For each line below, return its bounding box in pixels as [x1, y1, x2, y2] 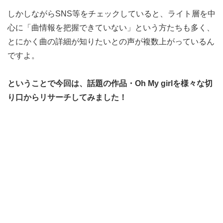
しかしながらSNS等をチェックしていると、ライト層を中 [7, 9, 216, 18]
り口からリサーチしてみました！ [7, 93, 127, 102]
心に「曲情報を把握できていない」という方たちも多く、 [7, 23, 215, 32]
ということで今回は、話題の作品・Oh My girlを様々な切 [7, 79, 213, 88]
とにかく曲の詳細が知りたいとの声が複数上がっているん [7, 37, 215, 46]
